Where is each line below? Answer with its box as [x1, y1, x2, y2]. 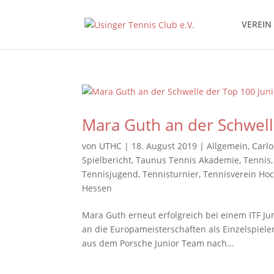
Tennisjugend [82, 168, 139, 180]
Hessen [82, 182, 113, 194]
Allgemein [207, 140, 248, 152]
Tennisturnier [143, 168, 199, 180]
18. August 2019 [131, 140, 198, 152]
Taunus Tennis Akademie [136, 154, 240, 166]
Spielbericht [82, 154, 132, 166]
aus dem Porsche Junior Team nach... [82, 237, 235, 249]
